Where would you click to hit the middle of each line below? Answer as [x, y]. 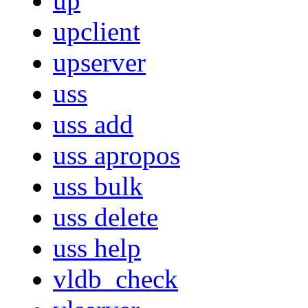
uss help [97, 248]
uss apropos [117, 155]
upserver [99, 63]
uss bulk [98, 186]
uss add [93, 124]
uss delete [106, 217]
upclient [97, 32]
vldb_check [115, 279]
